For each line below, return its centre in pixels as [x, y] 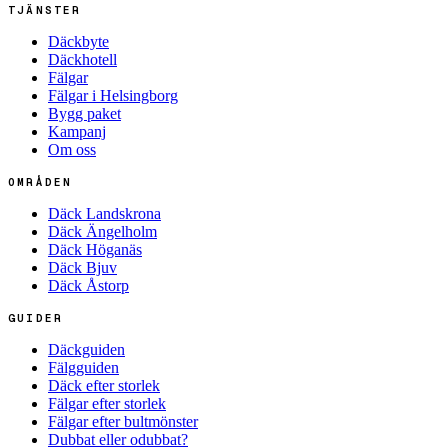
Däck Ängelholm [102, 231]
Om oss [72, 149]
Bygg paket [84, 113]
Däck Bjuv [82, 267]
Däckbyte [78, 41]
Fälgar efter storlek [107, 403]
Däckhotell [82, 59]
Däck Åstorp [88, 285]
